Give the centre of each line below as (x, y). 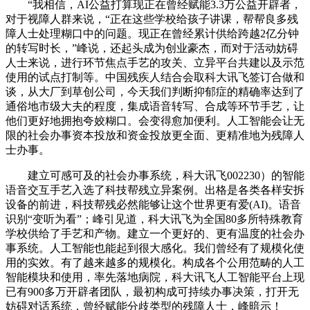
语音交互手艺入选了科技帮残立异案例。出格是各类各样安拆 (155, 190)
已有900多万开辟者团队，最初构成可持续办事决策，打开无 (152, 292)
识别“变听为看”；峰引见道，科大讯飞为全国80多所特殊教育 (154, 219)
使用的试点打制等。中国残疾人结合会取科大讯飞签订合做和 (155, 77)
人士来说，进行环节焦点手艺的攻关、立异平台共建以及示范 (155, 63)
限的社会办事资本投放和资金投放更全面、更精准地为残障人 (155, 136)
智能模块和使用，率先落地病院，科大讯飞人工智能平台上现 (155, 277)
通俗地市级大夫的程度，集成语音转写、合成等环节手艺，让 (155, 107)
